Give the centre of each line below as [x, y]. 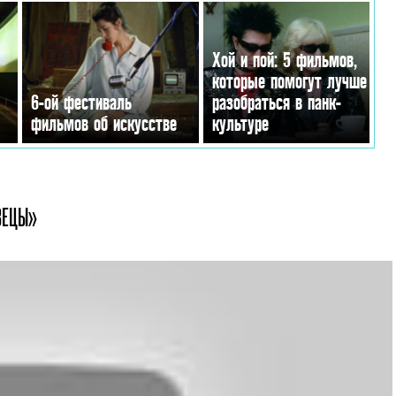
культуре [240, 123]
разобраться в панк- [277, 102]
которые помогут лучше [289, 81]
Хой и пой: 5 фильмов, [285, 60]
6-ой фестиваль [81, 102]
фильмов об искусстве [104, 123]
